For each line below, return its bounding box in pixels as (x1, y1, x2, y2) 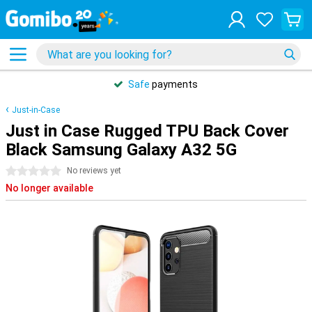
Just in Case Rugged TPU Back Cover (6, 121, 289, 141)
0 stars (6, 166, 38, 177)
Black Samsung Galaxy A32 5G (6, 140, 237, 159)
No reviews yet (67, 166, 121, 175)
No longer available (6, 182, 93, 194)
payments (150, 79, 198, 90)
